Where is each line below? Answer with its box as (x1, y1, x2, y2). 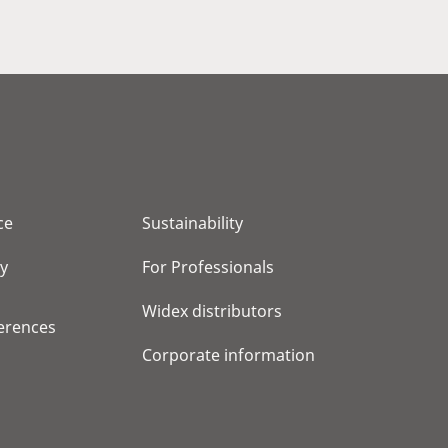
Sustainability (142, 212, 243, 234)
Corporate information (142, 344, 315, 366)
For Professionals (142, 256, 274, 278)
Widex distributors (142, 300, 282, 322)
